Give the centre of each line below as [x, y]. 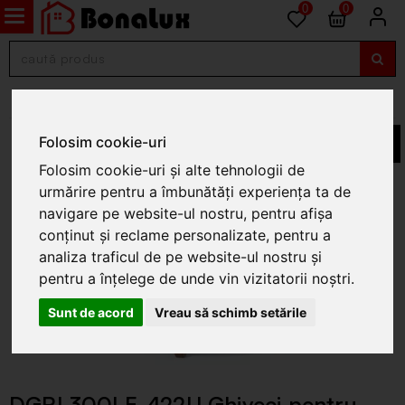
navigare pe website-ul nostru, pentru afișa [186, 214]
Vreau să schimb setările [230, 313]
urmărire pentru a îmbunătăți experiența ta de [195, 192]
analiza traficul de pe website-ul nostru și [181, 257]
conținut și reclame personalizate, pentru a [185, 235]
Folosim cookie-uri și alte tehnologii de [172, 170]
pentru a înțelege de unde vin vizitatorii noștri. [197, 279]
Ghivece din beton [235, 101]
